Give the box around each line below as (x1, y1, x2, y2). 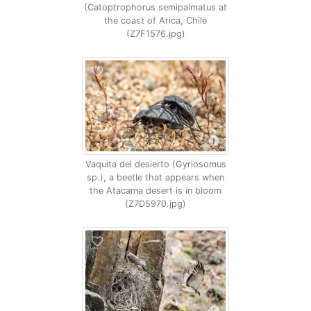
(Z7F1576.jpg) (126, 28, 185, 39)
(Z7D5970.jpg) (125, 199, 186, 209)
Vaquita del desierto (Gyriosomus (85, 159, 226, 169)
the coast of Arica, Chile (104, 15, 207, 26)
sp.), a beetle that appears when (87, 172, 224, 183)
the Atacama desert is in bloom (90, 185, 221, 196)
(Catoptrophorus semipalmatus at (84, 2, 227, 12)
